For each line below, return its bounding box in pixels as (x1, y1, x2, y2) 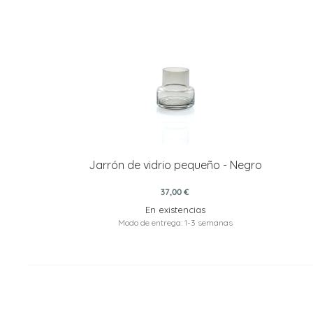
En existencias (145, 203, 205, 215)
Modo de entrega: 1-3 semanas (117, 217, 233, 228)
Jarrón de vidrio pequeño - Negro (88, 157, 262, 172)
